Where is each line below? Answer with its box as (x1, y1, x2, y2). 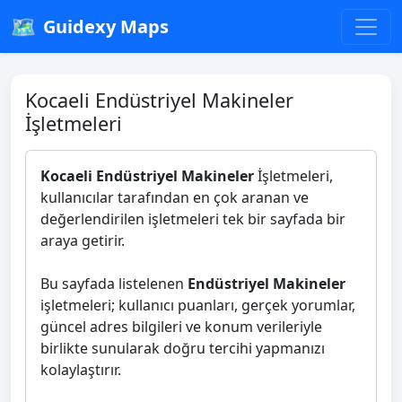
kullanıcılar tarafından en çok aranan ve (40, 188, 309, 207)
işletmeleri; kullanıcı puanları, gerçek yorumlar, (40, 295, 355, 315)
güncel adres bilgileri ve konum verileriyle (40, 317, 322, 336)
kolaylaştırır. (40, 360, 121, 380)
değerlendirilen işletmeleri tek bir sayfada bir (40, 209, 345, 229)
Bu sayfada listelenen (40, 274, 188, 293)
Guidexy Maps (43, 13, 169, 39)
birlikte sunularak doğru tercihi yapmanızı (40, 338, 325, 358)
